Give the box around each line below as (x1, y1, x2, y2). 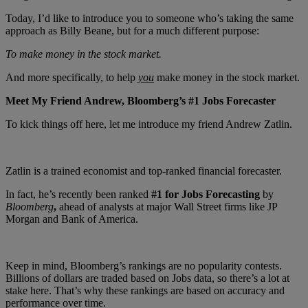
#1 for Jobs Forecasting (151, 188, 263, 201)
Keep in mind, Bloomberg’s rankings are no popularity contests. (5, 260, 282, 272)
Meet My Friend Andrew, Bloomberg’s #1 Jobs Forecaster (5, 95, 276, 107)
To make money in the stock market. (5, 48, 162, 60)
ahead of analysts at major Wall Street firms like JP (59, 201, 277, 213)
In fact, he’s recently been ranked (5, 188, 151, 201)
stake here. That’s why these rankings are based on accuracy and (5, 285, 285, 297)
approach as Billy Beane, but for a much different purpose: (5, 25, 259, 37)
